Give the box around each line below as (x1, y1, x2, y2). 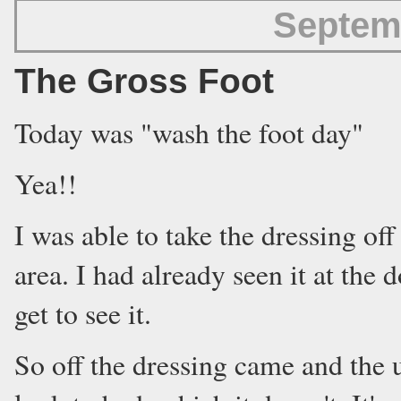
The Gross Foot (14, 62, 274, 100)
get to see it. (14, 294, 151, 332)
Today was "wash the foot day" (14, 114, 363, 151)
